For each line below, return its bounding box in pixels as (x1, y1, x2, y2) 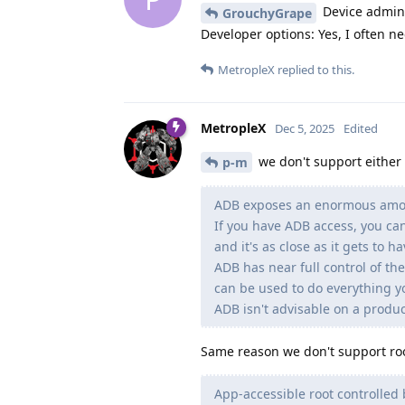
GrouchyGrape (222, 4, 312, 22)
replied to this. (275, 61, 354, 78)
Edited (344, 119, 378, 137)
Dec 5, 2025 (275, 119, 334, 137)
